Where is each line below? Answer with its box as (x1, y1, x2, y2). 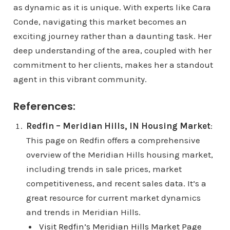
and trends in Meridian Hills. (26, 207, 141, 218)
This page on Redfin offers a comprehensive (26, 135, 200, 146)
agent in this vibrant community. (13, 74, 147, 85)
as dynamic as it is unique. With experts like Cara (13, 2, 211, 13)
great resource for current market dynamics (26, 193, 201, 203)
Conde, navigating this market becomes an (13, 16, 187, 27)
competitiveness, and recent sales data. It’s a (26, 178, 206, 189)
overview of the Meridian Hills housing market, (26, 149, 213, 160)
